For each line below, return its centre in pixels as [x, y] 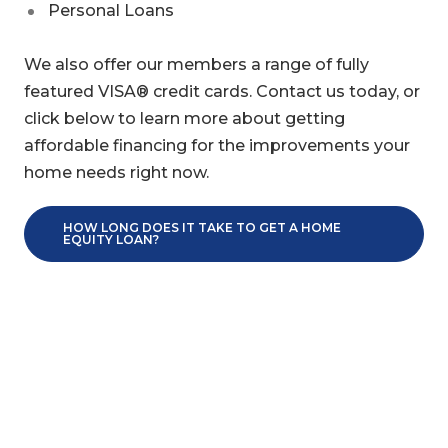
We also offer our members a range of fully [196, 64]
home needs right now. [116, 172]
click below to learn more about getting [184, 118]
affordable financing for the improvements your [216, 145]
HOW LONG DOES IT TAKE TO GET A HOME [201, 227]
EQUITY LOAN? [110, 239]
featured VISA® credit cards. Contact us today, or [221, 91]
